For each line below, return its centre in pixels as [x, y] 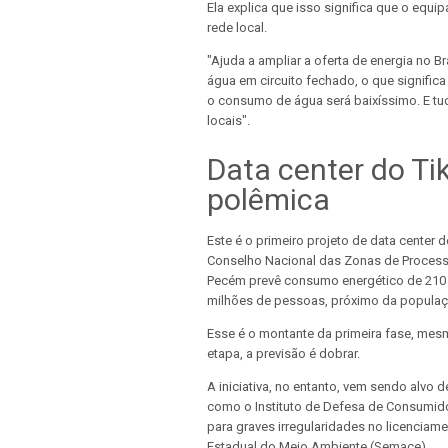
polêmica [268, 200]
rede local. [237, 27]
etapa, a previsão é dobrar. [283, 354]
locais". [228, 120]
